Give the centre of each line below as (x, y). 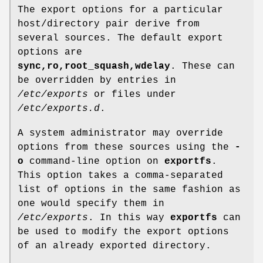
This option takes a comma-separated (120, 176)
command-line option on (94, 162)
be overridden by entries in (97, 81)
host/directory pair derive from (109, 24)
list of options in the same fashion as (129, 190)
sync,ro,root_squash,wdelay (94, 67)
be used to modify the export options (123, 232)
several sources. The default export (120, 38)
